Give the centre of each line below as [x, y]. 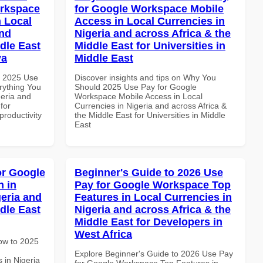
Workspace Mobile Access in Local [139, 96]
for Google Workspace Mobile [149, 9]
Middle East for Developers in [149, 222]
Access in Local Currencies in [150, 21]
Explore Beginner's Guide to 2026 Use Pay [154, 253]
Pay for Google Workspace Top [153, 185]
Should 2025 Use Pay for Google [136, 87]
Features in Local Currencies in [153, 197]
